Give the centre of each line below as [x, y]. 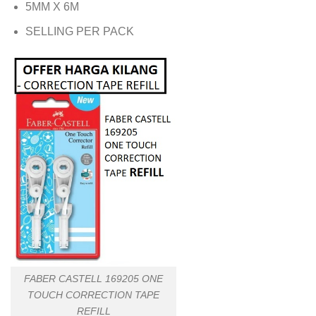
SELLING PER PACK [79, 31]
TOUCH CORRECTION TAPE [93, 294]
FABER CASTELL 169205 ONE [93, 278]
